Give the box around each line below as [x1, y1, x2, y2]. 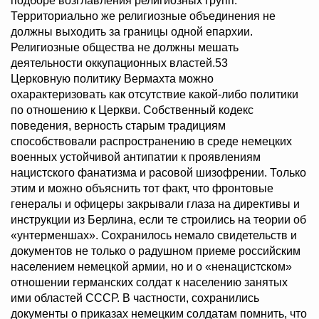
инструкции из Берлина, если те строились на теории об [11, 214, 306, 226]
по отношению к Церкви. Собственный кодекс [11, 104, 253, 117]
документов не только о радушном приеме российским [11, 245, 300, 258]
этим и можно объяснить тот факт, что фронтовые [11, 182, 273, 195]
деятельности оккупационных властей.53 [11, 57, 228, 70]
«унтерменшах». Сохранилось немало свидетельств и [11, 229, 297, 242]
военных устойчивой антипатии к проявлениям [11, 151, 261, 164]
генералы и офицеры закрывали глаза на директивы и [11, 198, 300, 211]
